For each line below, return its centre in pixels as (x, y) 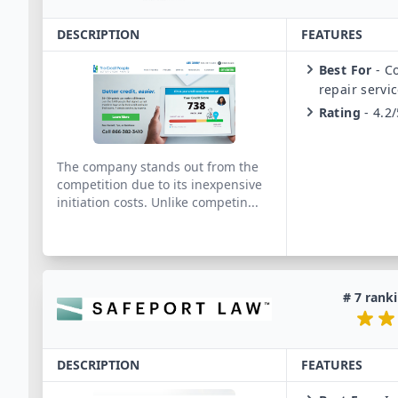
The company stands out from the (158, 167)
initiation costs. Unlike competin (152, 202)
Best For (345, 70)
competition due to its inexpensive (159, 184)
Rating (339, 112)
